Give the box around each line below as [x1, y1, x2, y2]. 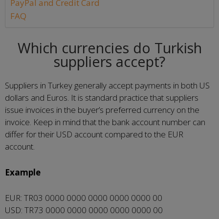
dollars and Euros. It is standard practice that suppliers [5, 92, 198, 103]
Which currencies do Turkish [17, 38, 202, 57]
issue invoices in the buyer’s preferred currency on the [5, 104, 199, 115]
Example [5, 166, 41, 178]
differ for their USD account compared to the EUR [5, 129, 183, 140]
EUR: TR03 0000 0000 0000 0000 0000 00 [5, 192, 162, 203]
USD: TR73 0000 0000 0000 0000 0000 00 [5, 204, 163, 216]
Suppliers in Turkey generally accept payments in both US [5, 80, 210, 91]
